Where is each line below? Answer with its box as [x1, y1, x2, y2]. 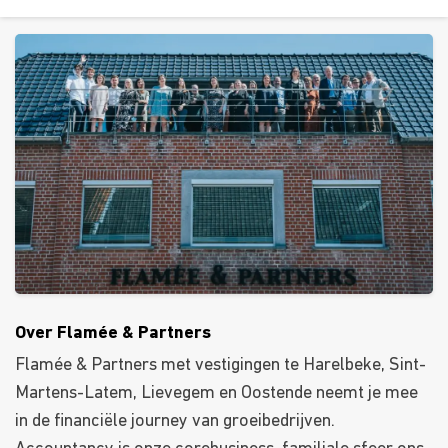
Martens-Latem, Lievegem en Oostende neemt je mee [15, 384, 418, 404]
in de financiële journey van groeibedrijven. [15, 412, 335, 432]
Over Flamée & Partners [15, 324, 211, 344]
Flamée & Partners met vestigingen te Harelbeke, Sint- [15, 356, 426, 376]
